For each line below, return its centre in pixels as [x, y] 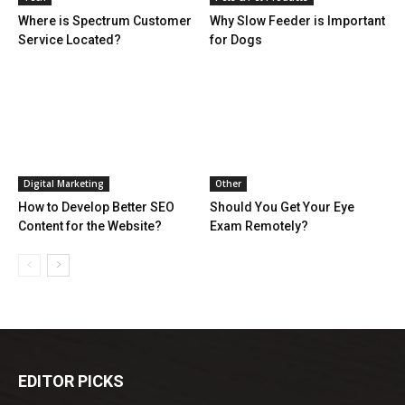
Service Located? [70, 39]
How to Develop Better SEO [96, 207]
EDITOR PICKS [71, 381]
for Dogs [235, 39]
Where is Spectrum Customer [105, 20]
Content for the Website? [90, 226]
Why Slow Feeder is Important [297, 20]
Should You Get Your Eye [282, 207]
